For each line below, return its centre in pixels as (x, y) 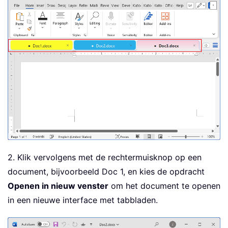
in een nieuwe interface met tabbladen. (83, 200)
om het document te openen (164, 186)
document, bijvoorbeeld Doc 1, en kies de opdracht (106, 171)
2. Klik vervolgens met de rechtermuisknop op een (105, 157)
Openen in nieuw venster (58, 186)
